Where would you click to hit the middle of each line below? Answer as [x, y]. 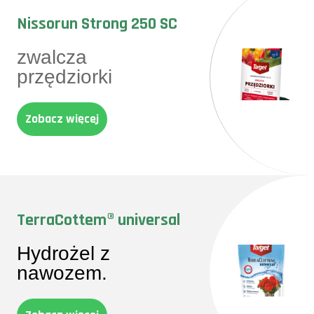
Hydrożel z [63, 253]
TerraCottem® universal [98, 220]
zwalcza [52, 57]
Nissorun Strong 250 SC [97, 24]
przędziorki [64, 77]
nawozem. [65, 273]
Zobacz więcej [62, 119]
